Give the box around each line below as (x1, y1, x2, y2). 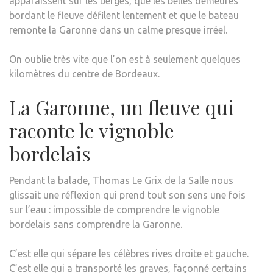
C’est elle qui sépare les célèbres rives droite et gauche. (9, 247, 249, 259)
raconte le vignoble (9, 116, 174, 143)
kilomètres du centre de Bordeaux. (9, 68, 160, 79)
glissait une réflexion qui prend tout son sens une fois (9, 189, 246, 200)
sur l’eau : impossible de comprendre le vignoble (9, 204, 219, 215)
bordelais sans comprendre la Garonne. (9, 218, 182, 230)
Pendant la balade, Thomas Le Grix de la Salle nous (9, 174, 233, 186)
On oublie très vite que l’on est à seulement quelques (9, 53, 241, 65)
